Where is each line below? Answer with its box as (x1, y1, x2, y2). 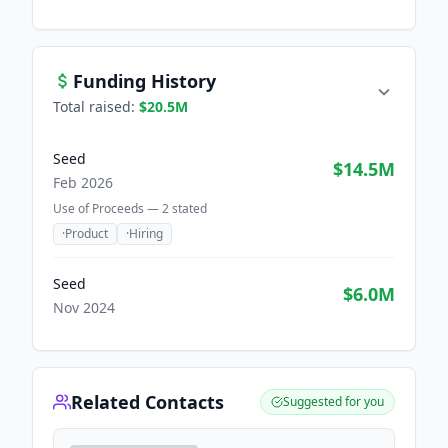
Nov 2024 (53, 298, 115, 317)
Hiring (129, 225, 163, 242)
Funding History (73, 69, 216, 93)
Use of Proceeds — (53, 200, 162, 217)
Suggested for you (283, 393, 384, 410)
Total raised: (53, 97, 139, 116)
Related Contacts (71, 390, 224, 414)
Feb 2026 (53, 173, 113, 192)
